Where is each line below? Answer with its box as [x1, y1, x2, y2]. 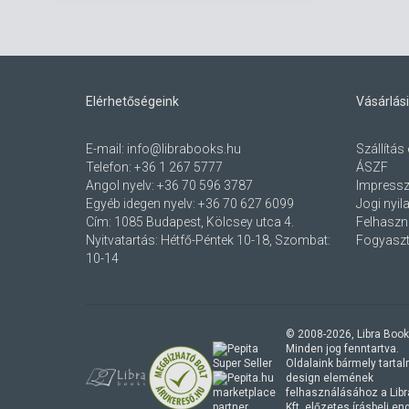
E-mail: [86, 142, 127, 156]
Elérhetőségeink [86, 94, 179, 109]
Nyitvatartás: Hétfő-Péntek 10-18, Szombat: [86, 233, 330, 247]
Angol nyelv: [86, 178, 157, 193]
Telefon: [86, 160, 134, 174]
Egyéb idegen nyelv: [86, 196, 198, 211]
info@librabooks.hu [127, 142, 241, 156]
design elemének [286, 372, 374, 384]
